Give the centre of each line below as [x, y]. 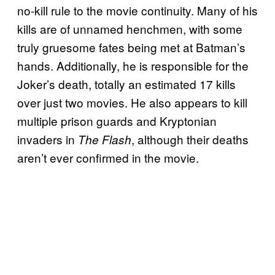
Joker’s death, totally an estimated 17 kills [126, 83]
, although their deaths [190, 139]
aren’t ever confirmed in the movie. [108, 157]
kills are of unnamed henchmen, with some [130, 28]
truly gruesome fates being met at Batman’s [131, 47]
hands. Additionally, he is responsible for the [133, 65]
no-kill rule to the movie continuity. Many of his [137, 10]
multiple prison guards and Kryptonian [117, 120]
